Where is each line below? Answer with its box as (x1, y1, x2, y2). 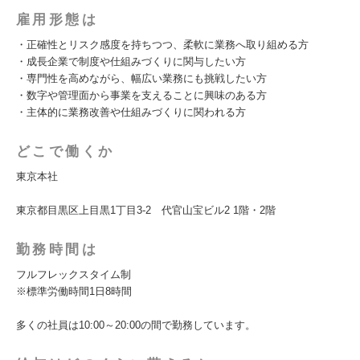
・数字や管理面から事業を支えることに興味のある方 (16, 89, 267, 101)
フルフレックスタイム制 (16, 268, 131, 280)
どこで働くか (16, 144, 115, 159)
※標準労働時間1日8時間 (16, 285, 132, 297)
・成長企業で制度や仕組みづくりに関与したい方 (16, 55, 246, 67)
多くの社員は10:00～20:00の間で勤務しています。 (16, 319, 256, 331)
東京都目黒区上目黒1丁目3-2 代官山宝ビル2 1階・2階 (16, 204, 276, 216)
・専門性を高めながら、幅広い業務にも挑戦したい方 (16, 72, 267, 84)
